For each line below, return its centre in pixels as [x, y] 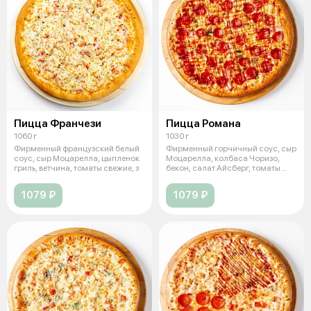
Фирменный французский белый [77, 149]
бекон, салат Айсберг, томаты [223, 168]
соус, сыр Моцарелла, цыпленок [77, 159]
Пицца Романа [203, 124]
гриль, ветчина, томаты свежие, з [76, 168]
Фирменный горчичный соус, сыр [231, 149]
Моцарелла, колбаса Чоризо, [223, 159]
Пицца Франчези [58, 124]
